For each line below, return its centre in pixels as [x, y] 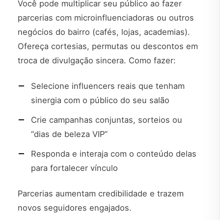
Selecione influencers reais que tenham [108, 86]
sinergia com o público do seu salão [100, 100]
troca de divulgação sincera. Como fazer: [97, 61]
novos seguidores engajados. [75, 208]
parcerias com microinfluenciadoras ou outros [106, 18]
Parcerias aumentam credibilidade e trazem [101, 194]
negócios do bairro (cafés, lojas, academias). [104, 32]
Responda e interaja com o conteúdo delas [114, 154]
